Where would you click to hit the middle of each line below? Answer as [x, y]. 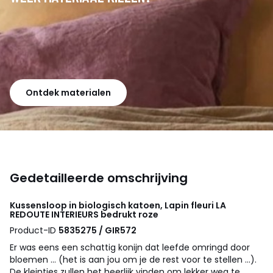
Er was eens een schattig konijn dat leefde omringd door [130, 247]
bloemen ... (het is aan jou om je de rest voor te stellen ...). [133, 259]
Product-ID [34, 230]
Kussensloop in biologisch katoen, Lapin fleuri [113, 205]
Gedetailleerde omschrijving [99, 178]
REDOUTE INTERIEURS [54, 214]
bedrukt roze [129, 214]
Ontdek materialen [68, 92]
